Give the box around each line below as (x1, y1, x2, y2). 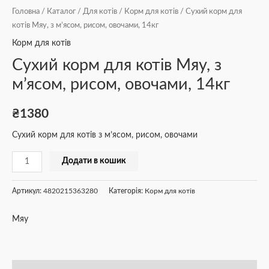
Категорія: (109, 187, 145, 195)
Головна (12, 7, 40, 15)
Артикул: (12, 187, 43, 195)
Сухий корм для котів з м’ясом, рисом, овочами (12, 130, 198, 139)
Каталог (47, 7, 76, 15)
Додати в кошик (62, 156, 127, 165)
